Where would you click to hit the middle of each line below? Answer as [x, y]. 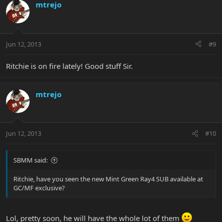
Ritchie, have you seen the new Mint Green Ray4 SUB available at [108, 179]
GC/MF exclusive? [39, 188]
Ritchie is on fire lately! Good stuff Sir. [69, 66]
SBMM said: [30, 160]
